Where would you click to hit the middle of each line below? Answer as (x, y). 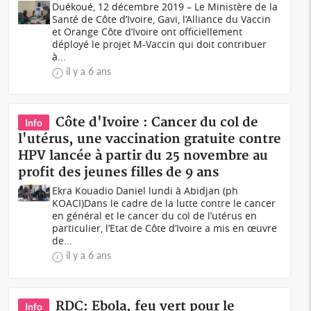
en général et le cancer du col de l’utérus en (155, 216)
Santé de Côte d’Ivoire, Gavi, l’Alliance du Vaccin (162, 19)
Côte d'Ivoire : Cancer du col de (157, 123)
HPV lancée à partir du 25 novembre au (143, 156)
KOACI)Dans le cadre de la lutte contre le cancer (164, 203)
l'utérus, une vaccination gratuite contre (150, 139)
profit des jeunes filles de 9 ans (119, 173)
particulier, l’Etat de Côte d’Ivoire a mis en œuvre (165, 228)
